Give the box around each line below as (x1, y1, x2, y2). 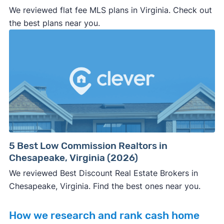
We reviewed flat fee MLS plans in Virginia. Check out (8, 5, 212, 15)
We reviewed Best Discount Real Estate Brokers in (8, 168, 198, 178)
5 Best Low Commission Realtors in (8, 140, 167, 152)
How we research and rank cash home (8, 209, 199, 222)
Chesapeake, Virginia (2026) (8, 152, 138, 164)
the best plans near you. (8, 18, 100, 28)
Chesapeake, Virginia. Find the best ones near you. (8, 181, 200, 191)
